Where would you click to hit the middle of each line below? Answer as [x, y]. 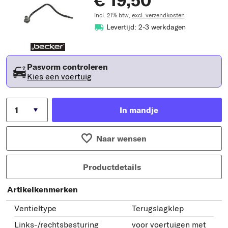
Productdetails [112, 167]
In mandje [139, 110]
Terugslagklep [158, 208]
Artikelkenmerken [42, 189]
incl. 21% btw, [113, 15]
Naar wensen [121, 138]
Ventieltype [35, 208]
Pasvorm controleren [68, 66]
